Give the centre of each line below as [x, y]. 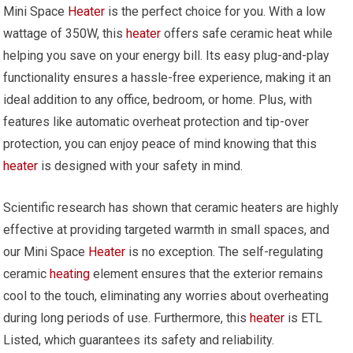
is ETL [304, 318]
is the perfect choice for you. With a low [216, 11]
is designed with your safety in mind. [141, 165]
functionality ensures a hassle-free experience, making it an [167, 77]
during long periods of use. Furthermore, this [127, 318]
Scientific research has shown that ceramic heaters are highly [171, 207]
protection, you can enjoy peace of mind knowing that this [160, 143]
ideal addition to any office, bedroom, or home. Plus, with [158, 99]
